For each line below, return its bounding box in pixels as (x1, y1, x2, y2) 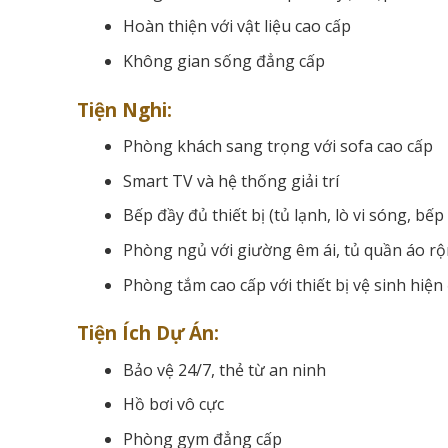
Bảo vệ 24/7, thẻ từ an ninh (122, 358, 326, 381)
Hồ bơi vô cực (122, 393, 224, 416)
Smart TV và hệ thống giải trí (122, 169, 339, 192)
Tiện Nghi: (77, 96, 172, 123)
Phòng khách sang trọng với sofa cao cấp (122, 135, 433, 158)
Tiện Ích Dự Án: (77, 320, 219, 347)
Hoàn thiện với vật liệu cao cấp (122, 15, 351, 38)
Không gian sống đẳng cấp (122, 49, 325, 72)
